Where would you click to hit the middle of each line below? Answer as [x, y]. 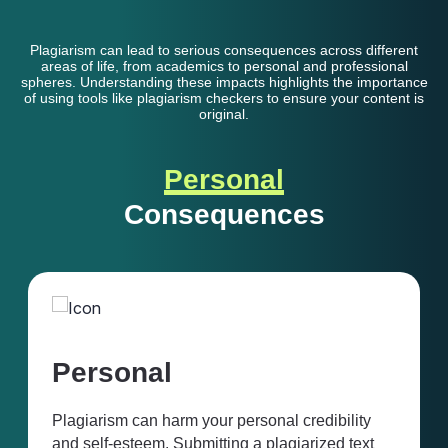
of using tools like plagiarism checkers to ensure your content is [224, 98]
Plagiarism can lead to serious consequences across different [224, 50]
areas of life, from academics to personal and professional [224, 66]
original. [224, 114]
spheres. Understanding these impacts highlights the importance [224, 82]
